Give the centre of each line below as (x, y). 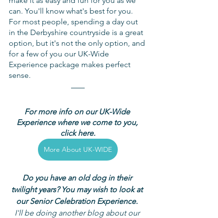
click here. (78, 133)
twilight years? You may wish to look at (78, 189)
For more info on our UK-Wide (78, 111)
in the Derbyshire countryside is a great (77, 32)
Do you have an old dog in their (78, 178)
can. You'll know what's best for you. (72, 11)
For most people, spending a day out (74, 21)
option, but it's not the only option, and (78, 43)
